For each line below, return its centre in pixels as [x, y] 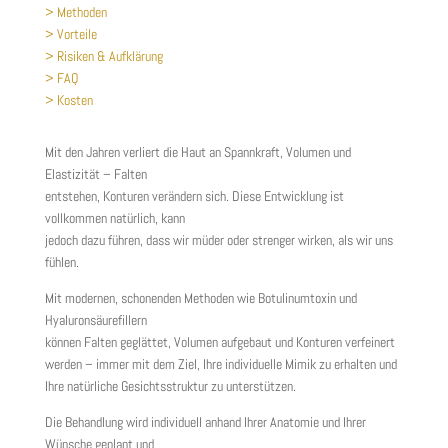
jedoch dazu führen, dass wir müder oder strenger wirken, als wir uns [218, 240]
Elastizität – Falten [95, 174]
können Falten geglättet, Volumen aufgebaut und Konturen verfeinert [219, 342]
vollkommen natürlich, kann [114, 218]
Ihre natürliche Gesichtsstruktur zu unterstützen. [170, 386]
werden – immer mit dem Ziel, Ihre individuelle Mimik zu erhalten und [220, 364]
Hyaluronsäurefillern [95, 320]
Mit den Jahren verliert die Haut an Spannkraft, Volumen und [197, 152]
